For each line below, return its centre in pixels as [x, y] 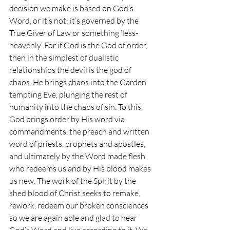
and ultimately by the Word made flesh [78, 156]
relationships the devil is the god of [71, 70]
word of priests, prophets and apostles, [78, 144]
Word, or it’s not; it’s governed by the [75, 21]
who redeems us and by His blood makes [81, 169]
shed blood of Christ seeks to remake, [75, 193]
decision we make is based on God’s [72, 8]
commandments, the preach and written [80, 132]
